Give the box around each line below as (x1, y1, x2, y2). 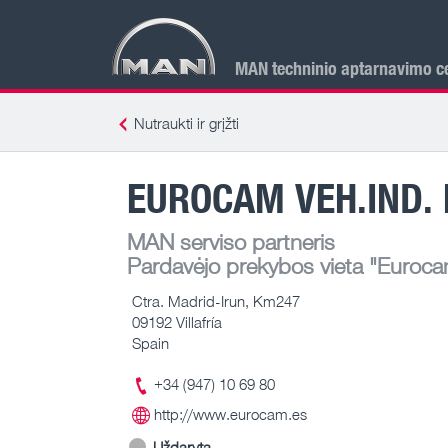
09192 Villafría (132, 312, 222, 331)
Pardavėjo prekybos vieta (127, 251, 363, 279)
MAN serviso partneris (127, 227, 335, 255)
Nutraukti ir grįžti (134, 114, 239, 132)
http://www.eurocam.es (154, 405, 307, 424)
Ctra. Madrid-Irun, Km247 (132, 291, 300, 310)
